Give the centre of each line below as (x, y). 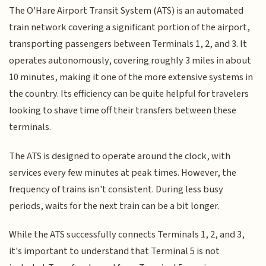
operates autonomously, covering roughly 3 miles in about (130, 61)
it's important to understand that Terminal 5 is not (115, 251)
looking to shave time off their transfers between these (123, 111)
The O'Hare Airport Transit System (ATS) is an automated (126, 11)
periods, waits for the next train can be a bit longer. (114, 206)
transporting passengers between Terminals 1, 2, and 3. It (128, 44)
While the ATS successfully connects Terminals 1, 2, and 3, (127, 235)
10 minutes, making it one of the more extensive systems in (131, 77)
